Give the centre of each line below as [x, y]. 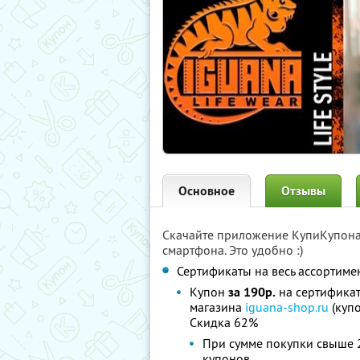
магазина [217, 307]
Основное [207, 191]
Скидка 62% [224, 322]
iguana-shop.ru [287, 307]
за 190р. [252, 292]
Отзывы [303, 191]
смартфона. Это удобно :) [233, 250]
